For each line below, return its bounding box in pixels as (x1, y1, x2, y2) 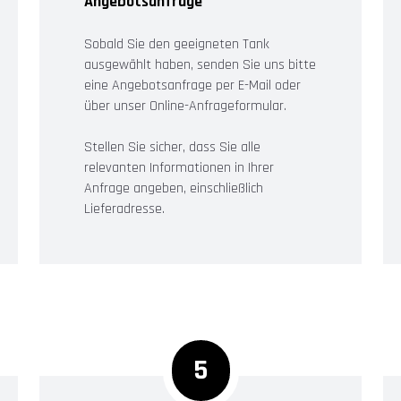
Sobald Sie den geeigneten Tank (84, 34, 269, 54)
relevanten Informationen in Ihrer (84, 158, 274, 177)
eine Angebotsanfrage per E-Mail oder (84, 75, 301, 95)
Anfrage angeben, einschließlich (84, 178, 263, 198)
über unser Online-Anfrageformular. (84, 96, 286, 115)
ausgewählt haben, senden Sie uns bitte (84, 55, 316, 74)
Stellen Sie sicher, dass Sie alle (84, 137, 260, 157)
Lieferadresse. (84, 199, 165, 218)
